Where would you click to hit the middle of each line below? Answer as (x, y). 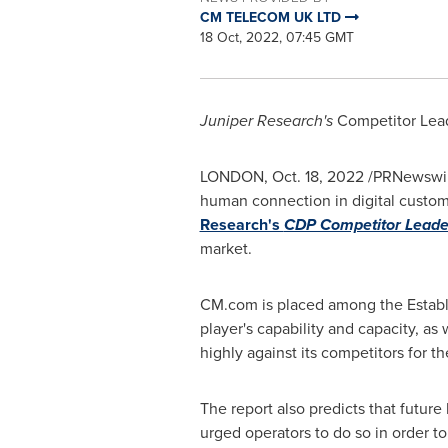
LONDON (231, 176)
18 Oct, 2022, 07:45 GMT (276, 37)
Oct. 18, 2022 (317, 176)
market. (225, 248)
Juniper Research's (268, 120)
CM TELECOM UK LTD (272, 17)
